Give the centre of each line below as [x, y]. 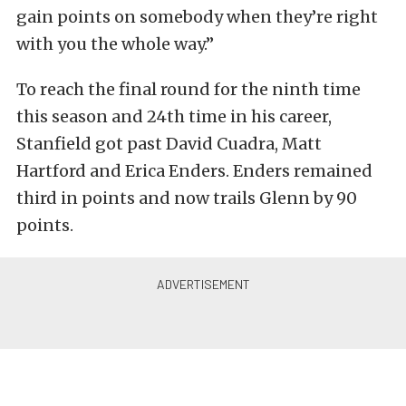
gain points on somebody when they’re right [197, 16]
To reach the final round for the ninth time [188, 89]
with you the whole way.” [115, 43]
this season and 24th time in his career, [174, 116]
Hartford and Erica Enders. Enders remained [194, 170]
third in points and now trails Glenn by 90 [187, 198]
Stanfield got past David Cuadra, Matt [169, 143]
